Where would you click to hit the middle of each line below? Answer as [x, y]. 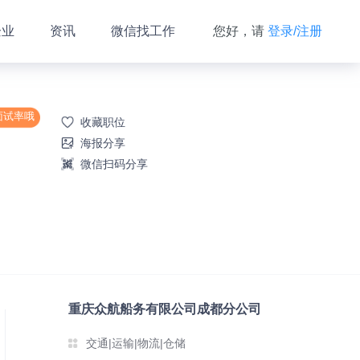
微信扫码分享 [114, 164]
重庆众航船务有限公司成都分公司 [164, 309]
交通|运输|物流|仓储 [135, 343]
